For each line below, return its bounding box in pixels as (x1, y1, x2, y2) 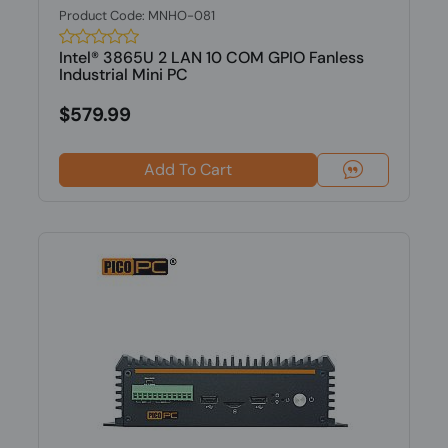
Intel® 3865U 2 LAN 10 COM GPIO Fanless (58, 47, 364, 68)
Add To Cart (143, 159, 232, 180)
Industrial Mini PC (58, 64, 188, 85)
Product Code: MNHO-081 (58, 7, 215, 24)
